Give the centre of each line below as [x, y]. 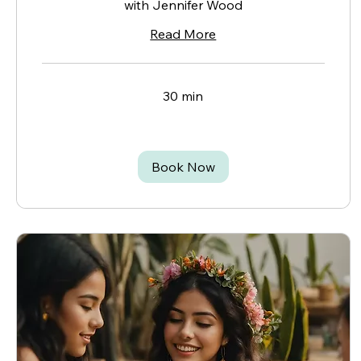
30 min [183, 96]
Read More [183, 34]
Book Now [183, 167]
